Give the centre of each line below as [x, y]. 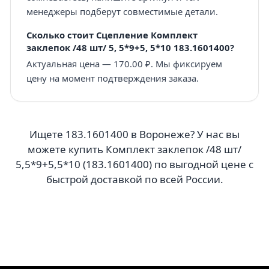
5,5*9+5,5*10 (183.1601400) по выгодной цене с [134, 164]
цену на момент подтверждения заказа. [112, 78]
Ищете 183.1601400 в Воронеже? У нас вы [134, 134]
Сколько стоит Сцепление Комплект [112, 35]
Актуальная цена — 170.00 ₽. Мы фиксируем [124, 64]
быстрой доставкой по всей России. [134, 179]
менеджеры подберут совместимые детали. [122, 11]
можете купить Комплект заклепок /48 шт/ [134, 149]
